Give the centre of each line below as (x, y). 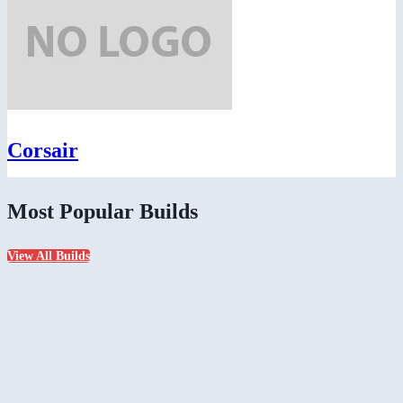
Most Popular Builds (103, 211)
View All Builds (49, 256)
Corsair (43, 150)
